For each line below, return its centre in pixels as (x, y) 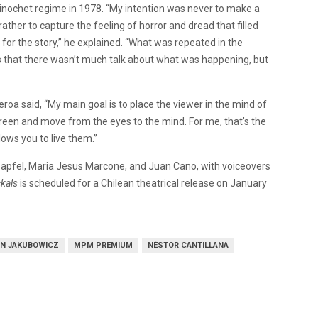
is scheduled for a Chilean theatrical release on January (143, 183)
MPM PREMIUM (103, 246)
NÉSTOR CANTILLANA (188, 246)
